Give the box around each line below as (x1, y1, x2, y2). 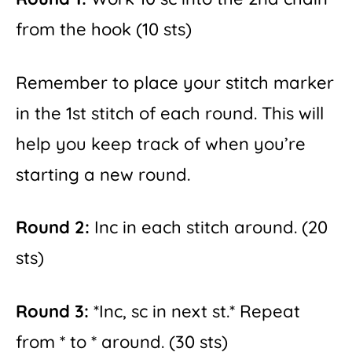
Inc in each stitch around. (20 (90, 216, 328, 239)
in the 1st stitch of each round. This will (16, 101, 324, 124)
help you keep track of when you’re (16, 132, 306, 155)
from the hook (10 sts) (16, 18, 192, 40)
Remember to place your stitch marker (16, 71, 334, 93)
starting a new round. (16, 163, 190, 185)
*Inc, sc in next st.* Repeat (89, 299, 300, 322)
